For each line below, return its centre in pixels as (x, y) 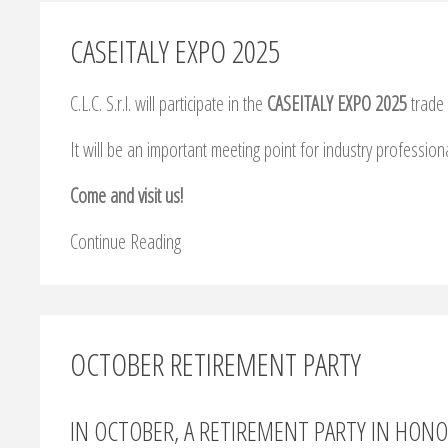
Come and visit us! (126, 196)
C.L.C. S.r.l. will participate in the (168, 104)
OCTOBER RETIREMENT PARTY (215, 364)
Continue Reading (125, 242)
